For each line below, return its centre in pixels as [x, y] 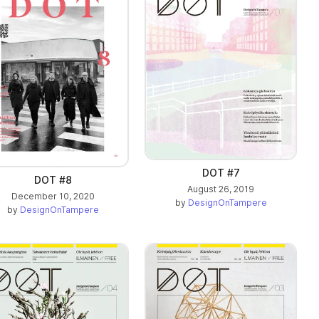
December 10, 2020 [53, 197]
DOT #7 [221, 173]
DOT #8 [53, 180]
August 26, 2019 [221, 189]
